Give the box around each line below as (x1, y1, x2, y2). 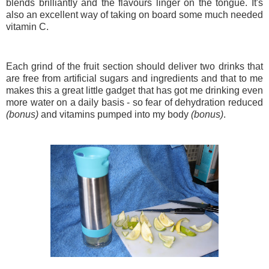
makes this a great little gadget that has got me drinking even (6, 85, 263, 96)
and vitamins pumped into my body (38, 109, 191, 120)
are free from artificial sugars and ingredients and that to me (6, 73, 263, 84)
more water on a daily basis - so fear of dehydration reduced (6, 97, 263, 108)
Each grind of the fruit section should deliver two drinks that (6, 61, 263, 72)
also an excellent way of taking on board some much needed (6, 10, 263, 20)
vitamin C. (6, 22, 49, 32)
